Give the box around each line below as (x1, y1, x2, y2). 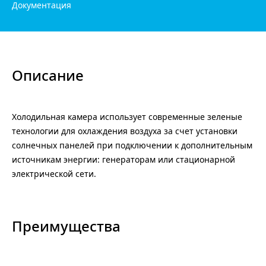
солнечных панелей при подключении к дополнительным (12, 141, 252, 151)
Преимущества (12, 218, 121, 236)
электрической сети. (12, 169, 96, 179)
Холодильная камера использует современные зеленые (12, 112, 242, 122)
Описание (12, 67, 84, 85)
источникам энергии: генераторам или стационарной (12, 155, 235, 165)
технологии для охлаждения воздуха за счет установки (12, 126, 237, 137)
